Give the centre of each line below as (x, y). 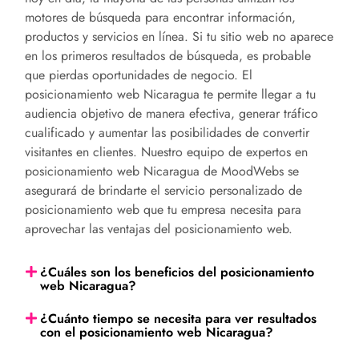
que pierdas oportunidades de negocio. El (139, 75)
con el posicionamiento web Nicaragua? (157, 333)
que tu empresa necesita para (222, 209)
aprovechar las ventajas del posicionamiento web (157, 228)
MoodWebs (252, 171)
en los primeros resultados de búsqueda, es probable (168, 55)
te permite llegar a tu (260, 94)
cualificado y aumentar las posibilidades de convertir (167, 132)
